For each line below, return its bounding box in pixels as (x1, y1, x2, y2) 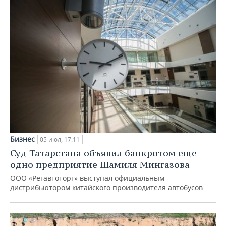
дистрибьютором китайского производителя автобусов (10, 182, 203, 192)
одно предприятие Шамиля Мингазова (10, 158, 190, 171)
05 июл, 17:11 (40, 135, 80, 144)
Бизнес (10, 134, 35, 144)
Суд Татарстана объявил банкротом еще (10, 147, 197, 159)
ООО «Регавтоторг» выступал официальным (10, 173, 164, 183)
